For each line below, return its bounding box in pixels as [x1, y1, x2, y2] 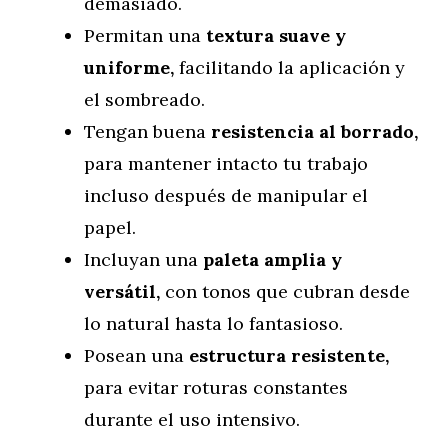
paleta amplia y [203, 248, 342, 271]
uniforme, [84, 56, 174, 79]
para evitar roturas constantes [84, 376, 348, 399]
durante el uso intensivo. [84, 408, 300, 431]
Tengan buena [84, 120, 211, 143]
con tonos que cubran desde [160, 280, 410, 303]
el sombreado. [84, 88, 205, 111]
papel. [84, 216, 136, 239]
